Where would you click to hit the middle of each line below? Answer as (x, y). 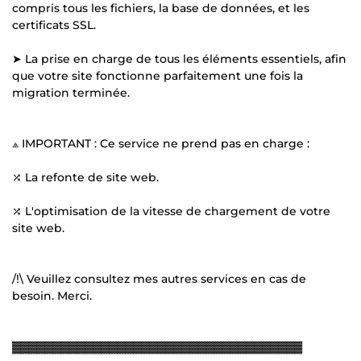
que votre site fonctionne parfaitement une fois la (158, 75)
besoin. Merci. (52, 295)
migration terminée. (71, 92)
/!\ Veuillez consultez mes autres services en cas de (159, 278)
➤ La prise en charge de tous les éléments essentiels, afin (179, 58)
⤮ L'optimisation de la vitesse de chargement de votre (171, 211)
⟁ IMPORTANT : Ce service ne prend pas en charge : (161, 143)
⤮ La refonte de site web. (85, 177)
